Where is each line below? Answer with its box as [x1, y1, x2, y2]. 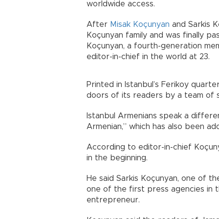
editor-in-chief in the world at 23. [87, 53, 210, 61]
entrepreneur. [87, 196, 140, 204]
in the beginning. [87, 154, 148, 162]
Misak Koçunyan [110, 21, 170, 28]
